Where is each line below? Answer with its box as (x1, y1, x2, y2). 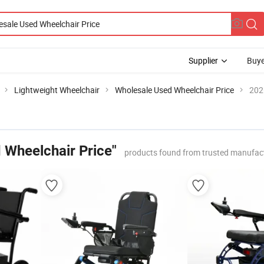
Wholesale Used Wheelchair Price (115, 84, 234, 95)
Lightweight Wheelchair (14, 84, 100, 95)
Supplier (189, 55, 218, 66)
